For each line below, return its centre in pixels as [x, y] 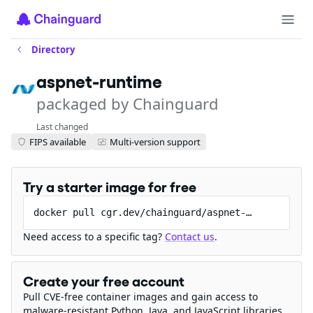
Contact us [190, 236]
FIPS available [58, 141]
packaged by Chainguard [128, 103]
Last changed [62, 127]
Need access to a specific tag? [94, 236]
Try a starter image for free [110, 187]
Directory [53, 50]
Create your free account [104, 282]
